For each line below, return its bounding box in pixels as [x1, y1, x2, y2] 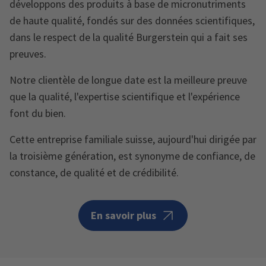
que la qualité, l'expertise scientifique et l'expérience [9, 90, 240, 104]
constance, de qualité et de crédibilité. [9, 166, 179, 180]
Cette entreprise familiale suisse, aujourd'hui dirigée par [9, 132, 256, 147]
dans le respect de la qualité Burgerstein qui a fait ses [9, 30, 248, 45]
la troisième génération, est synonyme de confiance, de [9, 149, 255, 163]
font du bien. [9, 106, 66, 121]
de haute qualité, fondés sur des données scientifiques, [9, 14, 255, 28]
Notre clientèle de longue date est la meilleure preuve [9, 73, 247, 87]
